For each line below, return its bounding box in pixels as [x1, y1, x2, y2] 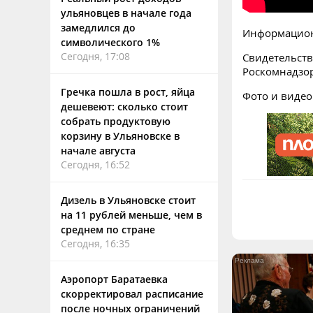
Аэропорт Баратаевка [61, 272, 168, 286]
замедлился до [61, 21, 136, 34]
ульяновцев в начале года [61, 6, 191, 20]
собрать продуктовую [61, 115, 170, 128]
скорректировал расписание [61, 287, 203, 300]
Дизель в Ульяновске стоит [61, 194, 196, 207]
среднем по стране [61, 223, 155, 236]
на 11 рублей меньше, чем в [61, 208, 202, 221]
